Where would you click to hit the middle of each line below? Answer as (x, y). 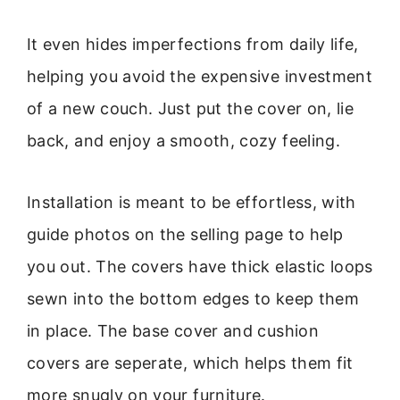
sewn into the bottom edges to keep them (193, 298)
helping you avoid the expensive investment (200, 77)
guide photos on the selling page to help (185, 234)
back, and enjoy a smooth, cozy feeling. (184, 141)
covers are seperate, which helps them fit (190, 362)
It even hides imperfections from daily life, (193, 45)
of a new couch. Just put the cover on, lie (191, 109)
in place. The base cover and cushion (173, 330)
